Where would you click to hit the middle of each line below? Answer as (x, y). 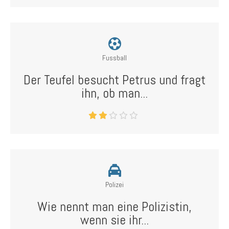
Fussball (114, 58)
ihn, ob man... (114, 93)
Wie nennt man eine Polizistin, (114, 207)
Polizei (114, 185)
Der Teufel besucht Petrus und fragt (114, 80)
